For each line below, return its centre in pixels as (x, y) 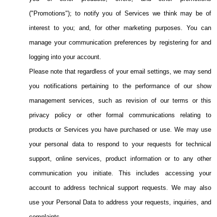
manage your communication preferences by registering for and (120, 43)
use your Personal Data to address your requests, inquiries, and (120, 202)
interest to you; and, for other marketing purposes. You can (120, 28)
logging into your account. (65, 57)
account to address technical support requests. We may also (120, 188)
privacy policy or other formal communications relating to (120, 115)
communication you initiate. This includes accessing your (120, 173)
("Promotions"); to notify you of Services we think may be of (120, 14)
